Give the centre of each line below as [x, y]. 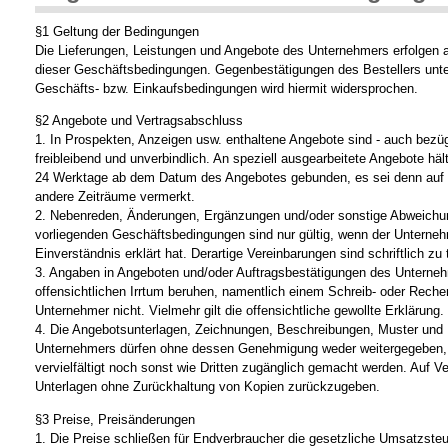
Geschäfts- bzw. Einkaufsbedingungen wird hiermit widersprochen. [226, 89]
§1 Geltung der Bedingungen [117, 32]
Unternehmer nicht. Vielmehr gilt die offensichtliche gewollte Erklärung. [239, 311]
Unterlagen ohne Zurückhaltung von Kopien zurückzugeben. [207, 387]
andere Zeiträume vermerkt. [115, 197]
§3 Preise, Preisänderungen [115, 419]
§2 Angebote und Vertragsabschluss [139, 121]
